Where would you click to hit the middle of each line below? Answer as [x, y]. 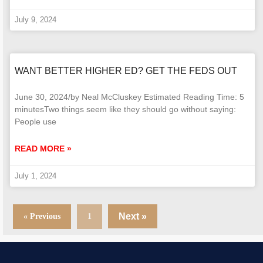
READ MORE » [43, 148]
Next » [133, 216]
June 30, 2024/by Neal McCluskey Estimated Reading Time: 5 [129, 97]
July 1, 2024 [36, 176]
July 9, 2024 [36, 19]
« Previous [42, 216]
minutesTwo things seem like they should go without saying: [125, 109]
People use [36, 121]
